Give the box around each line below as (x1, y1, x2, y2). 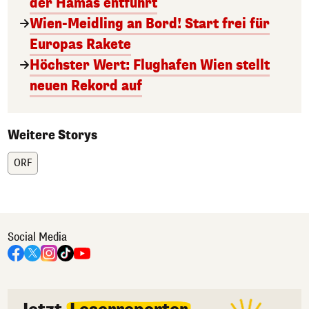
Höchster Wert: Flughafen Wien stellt (30, 55, 270, 74)
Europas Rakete (30, 34, 131, 54)
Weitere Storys (8, 126, 97, 143)
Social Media (8, 229, 67, 244)
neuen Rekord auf (30, 76, 142, 95)
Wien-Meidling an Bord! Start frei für (30, 14, 270, 33)
